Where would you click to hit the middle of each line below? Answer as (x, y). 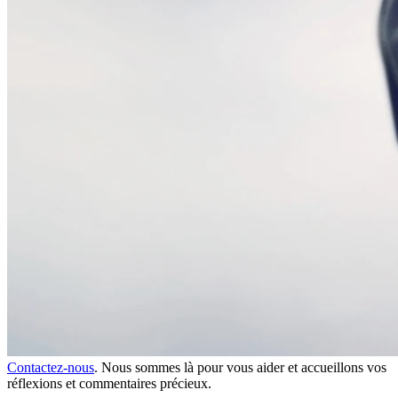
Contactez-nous (51, 368)
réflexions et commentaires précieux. (109, 384)
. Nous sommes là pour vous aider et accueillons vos (240, 368)
